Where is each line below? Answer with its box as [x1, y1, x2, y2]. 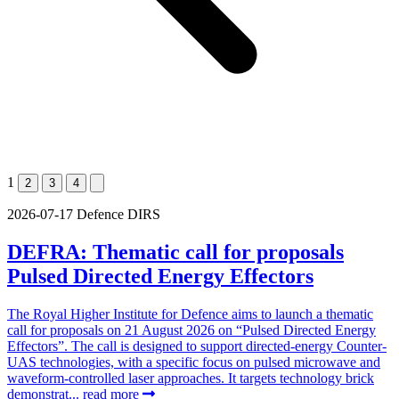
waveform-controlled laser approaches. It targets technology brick [7, 370, 374, 386]
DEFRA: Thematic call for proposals [7, 240, 344, 264]
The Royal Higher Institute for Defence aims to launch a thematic [7, 305, 373, 322]
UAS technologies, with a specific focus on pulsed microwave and [7, 354, 380, 370]
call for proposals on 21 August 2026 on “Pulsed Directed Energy [7, 322, 376, 338]
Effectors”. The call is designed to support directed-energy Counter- [7, 338, 387, 354]
